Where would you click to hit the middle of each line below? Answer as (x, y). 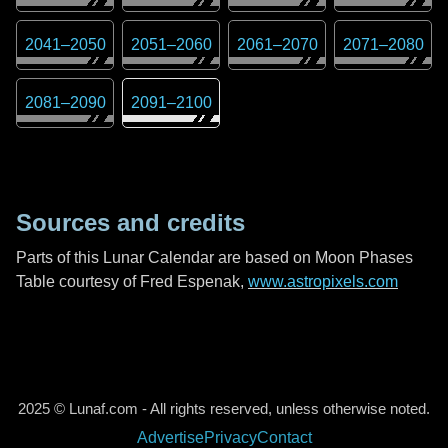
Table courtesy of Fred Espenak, (132, 281)
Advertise (170, 437)
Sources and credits (130, 222)
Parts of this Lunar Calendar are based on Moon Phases (214, 257)
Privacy (230, 437)
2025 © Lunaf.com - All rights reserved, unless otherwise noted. (224, 408)
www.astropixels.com (323, 281)
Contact (284, 437)
